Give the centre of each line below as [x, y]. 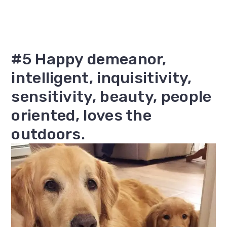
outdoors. [48, 134]
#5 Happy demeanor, [89, 59]
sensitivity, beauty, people [111, 97]
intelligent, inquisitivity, [102, 78]
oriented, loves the [82, 116]
